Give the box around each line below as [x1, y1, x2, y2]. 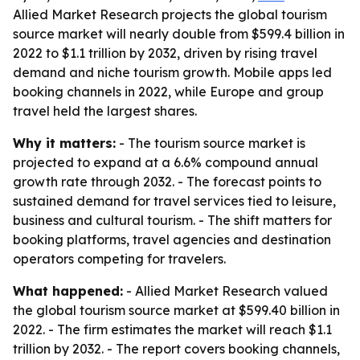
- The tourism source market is [116, 135, 305, 151]
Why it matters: [13, 135, 116, 151]
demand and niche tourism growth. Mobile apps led [13, 64, 332, 80]
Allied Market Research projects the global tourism [13, 6, 327, 22]
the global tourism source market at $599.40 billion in [13, 302, 340, 318]
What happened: [13, 283, 123, 299]
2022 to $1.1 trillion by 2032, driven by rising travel [13, 45, 317, 61]
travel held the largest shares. [13, 103, 197, 119]
